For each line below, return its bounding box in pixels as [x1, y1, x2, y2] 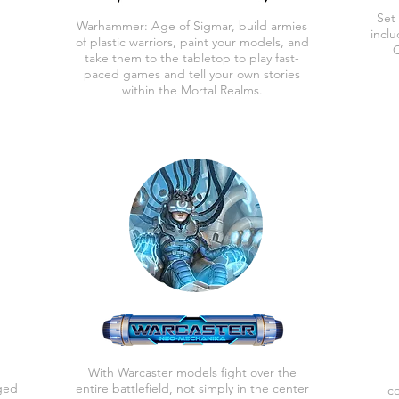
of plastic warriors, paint [75, 34, 212, 50]
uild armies [247, 18, 307, 34]
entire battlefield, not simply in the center [75, 380, 309, 396]
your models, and [211, 34, 309, 50]
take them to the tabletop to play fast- [85, 50, 299, 66]
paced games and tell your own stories [84, 66, 300, 82]
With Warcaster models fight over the [87, 364, 297, 380]
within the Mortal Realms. [121, 82, 263, 98]
